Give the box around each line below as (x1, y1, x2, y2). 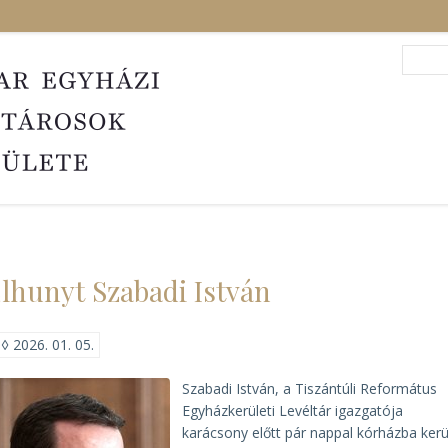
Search (401, 46, 446, 65)
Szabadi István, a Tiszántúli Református (182, 379, 438, 398)
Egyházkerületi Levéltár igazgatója (182, 401, 404, 420)
